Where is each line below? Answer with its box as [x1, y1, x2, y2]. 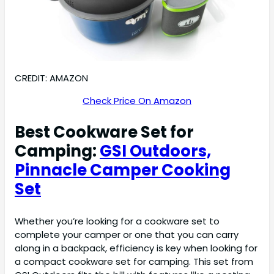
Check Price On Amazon [83, 94, 191, 107]
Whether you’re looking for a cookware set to [15, 215, 220, 228]
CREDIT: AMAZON [15, 71, 88, 84]
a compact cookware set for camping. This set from [15, 255, 253, 268]
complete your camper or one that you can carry [15, 228, 239, 242]
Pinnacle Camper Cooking [15, 159, 231, 182]
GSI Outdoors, [100, 140, 211, 163]
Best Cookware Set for [15, 121, 194, 144]
